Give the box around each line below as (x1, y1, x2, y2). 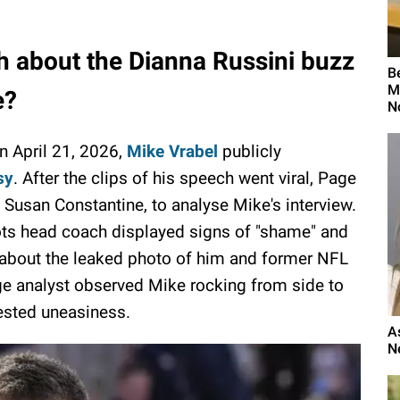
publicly (218, 140, 281, 162)
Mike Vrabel (127, 140, 218, 162)
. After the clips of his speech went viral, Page (13, 167, 356, 188)
